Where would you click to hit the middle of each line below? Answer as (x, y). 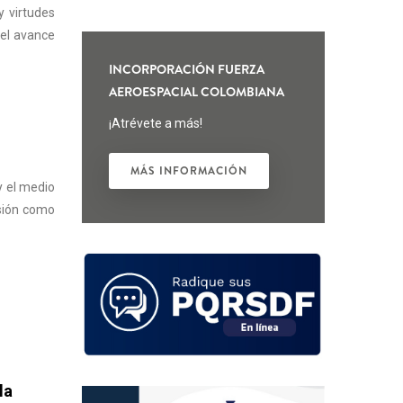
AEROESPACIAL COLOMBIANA (197, 92)
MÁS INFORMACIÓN (189, 171)
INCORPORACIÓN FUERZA (187, 69)
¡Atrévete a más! (156, 123)
